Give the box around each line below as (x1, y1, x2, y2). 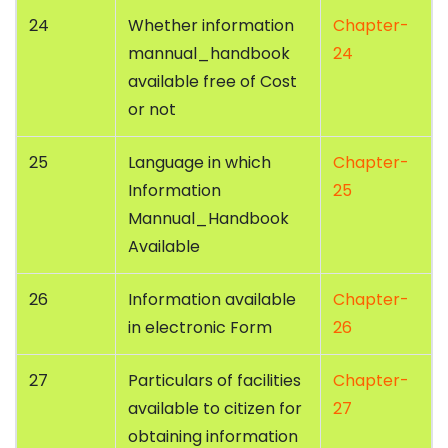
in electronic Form (128, 316, 272, 340)
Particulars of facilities (128, 369, 301, 393)
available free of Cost (128, 70, 297, 94)
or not (128, 98, 176, 122)
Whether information (128, 14, 294, 38)
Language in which (128, 151, 271, 175)
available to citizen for (128, 397, 302, 421)
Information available (128, 288, 296, 312)
